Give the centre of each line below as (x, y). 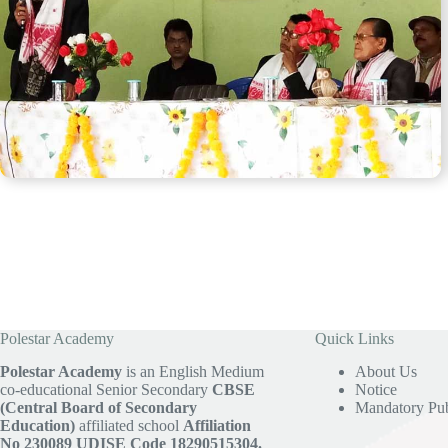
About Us (385, 371)
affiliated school (129, 425)
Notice (375, 389)
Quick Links (354, 338)
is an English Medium (193, 371)
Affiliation (217, 425)
